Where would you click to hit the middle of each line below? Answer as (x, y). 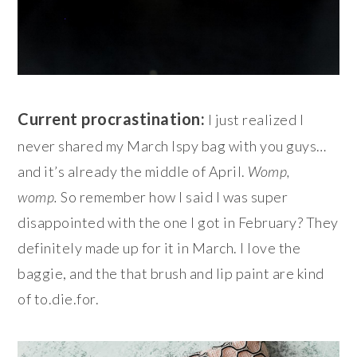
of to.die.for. (59, 298)
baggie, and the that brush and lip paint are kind (171, 273)
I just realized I (255, 119)
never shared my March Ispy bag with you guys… (172, 145)
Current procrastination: (112, 118)
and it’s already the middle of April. (133, 171)
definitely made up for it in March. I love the (159, 247)
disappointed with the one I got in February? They (178, 222)
